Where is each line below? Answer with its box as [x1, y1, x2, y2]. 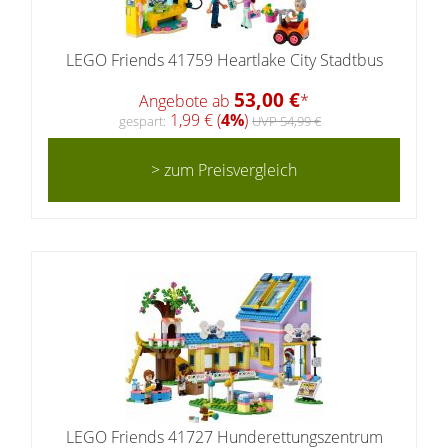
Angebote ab [139, 89, 234, 112]
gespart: [119, 111, 166, 130]
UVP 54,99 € [252, 111, 321, 130]
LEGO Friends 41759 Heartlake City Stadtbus [65, 49, 383, 72]
